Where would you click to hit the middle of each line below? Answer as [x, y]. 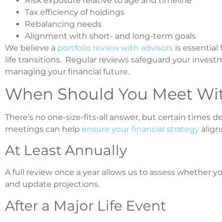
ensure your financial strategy [140, 129]
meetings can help [43, 129]
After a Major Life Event [85, 205]
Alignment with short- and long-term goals [110, 36]
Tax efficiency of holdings [75, 12]
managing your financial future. [67, 71]
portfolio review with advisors [115, 48]
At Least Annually [66, 150]
